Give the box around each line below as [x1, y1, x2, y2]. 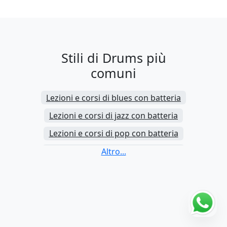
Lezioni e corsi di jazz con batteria [49, 109, 178, 121]
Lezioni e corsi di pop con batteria [49, 128, 178, 139]
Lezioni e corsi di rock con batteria [48, 145, 179, 157]
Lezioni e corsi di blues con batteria [46, 92, 181, 103]
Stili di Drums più [61, 49, 166, 67]
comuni [91, 64, 136, 82]
